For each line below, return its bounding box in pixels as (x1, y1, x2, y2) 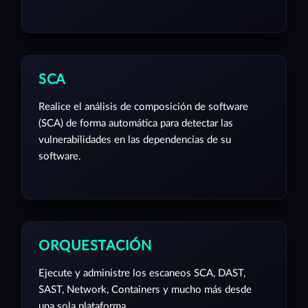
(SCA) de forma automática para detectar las (38, 118, 233, 129)
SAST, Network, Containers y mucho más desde (38, 284, 252, 295)
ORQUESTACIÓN (38, 239, 151, 253)
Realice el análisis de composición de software (38, 101, 248, 112)
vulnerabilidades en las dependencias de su (38, 134, 231, 145)
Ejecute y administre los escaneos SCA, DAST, (38, 267, 245, 278)
